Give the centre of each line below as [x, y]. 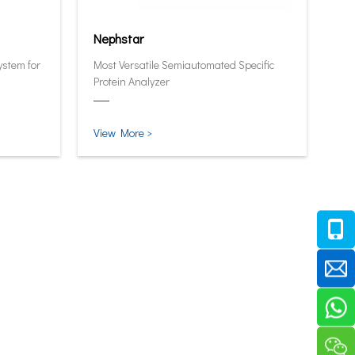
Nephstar [118, 38]
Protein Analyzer [132, 81]
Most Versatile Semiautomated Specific [184, 65]
